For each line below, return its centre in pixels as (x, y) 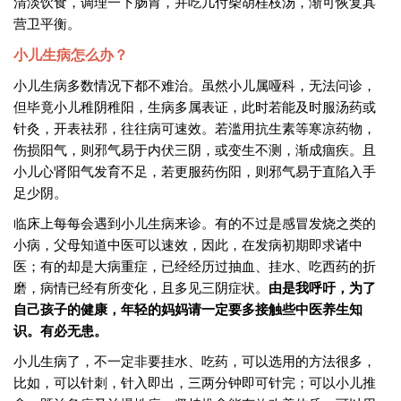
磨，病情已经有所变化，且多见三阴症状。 (141, 287)
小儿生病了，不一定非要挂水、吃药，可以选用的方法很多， (195, 360)
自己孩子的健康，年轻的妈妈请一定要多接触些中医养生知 (188, 309)
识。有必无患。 (60, 330)
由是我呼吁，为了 (322, 287)
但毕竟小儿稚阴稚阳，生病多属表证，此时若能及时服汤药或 (195, 106)
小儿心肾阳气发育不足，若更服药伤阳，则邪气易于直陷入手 (195, 171)
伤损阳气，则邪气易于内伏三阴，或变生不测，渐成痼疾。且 (195, 149)
